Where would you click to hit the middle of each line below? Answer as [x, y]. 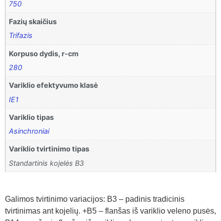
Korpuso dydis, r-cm [44, 53]
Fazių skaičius [33, 22]
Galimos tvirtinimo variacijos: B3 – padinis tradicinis [95, 199]
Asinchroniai [29, 131]
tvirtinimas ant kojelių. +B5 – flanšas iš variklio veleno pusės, [110, 211]
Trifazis [21, 36]
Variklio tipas [32, 117]
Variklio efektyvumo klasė [54, 85]
